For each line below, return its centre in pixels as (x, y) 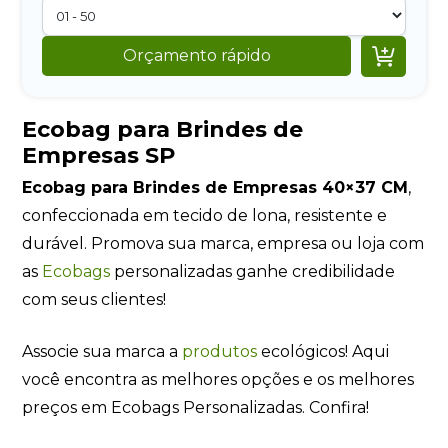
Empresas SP (99, 156)
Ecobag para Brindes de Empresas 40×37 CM (215, 187)
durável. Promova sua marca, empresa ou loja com (223, 243)
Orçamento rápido (196, 56)
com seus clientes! (94, 299)
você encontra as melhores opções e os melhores (218, 379)
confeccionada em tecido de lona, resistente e (205, 215)
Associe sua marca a (102, 351)
